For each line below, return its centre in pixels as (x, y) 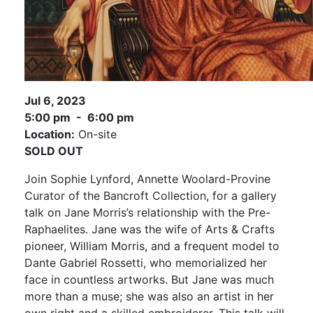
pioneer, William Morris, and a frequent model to (152, 246)
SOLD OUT (54, 151)
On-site (96, 134)
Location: (50, 134)
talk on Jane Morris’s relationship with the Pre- (147, 212)
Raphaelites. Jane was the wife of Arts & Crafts (150, 229)
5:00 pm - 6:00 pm (79, 117)
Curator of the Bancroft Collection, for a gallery (151, 196)
